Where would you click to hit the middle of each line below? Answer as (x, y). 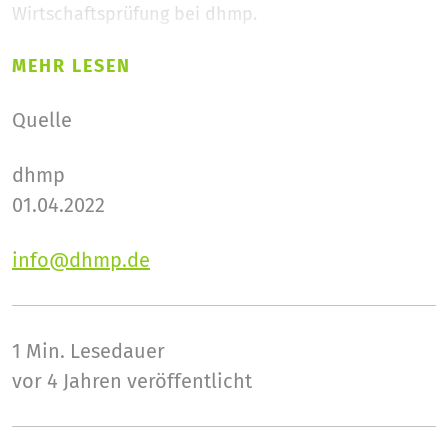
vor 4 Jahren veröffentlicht (132, 381)
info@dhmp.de (81, 260)
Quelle (42, 120)
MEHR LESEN (71, 66)
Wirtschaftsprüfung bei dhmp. (134, 14)
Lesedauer (117, 351)
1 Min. (41, 351)
